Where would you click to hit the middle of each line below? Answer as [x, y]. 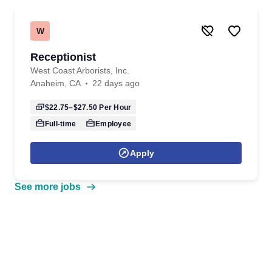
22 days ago [116, 83]
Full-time [61, 124]
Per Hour [114, 107]
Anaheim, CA [56, 83]
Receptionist [63, 57]
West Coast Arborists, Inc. [80, 70]
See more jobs [48, 187]
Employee [114, 124]
